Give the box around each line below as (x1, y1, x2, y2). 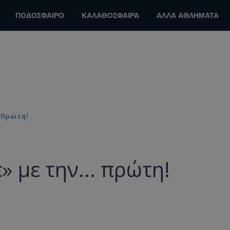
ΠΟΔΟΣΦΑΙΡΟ (15, 11, 64, 21)
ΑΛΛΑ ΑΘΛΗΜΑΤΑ (157, 11, 219, 21)
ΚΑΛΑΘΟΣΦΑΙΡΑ (82, 11, 139, 21)
